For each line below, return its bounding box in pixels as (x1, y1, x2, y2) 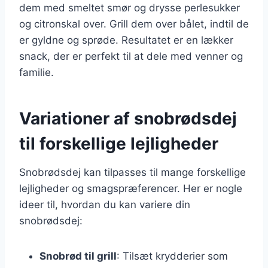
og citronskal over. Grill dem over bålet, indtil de (19, 17, 249, 30)
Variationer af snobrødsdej (19, 108, 237, 129)
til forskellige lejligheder (19, 133, 218, 154)
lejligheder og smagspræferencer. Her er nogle (19, 182, 242, 194)
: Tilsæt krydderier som (117, 249, 228, 262)
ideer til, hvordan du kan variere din (19, 198, 190, 211)
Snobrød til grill (39, 249, 117, 262)
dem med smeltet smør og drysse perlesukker (19, 1, 240, 14)
